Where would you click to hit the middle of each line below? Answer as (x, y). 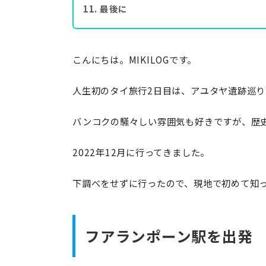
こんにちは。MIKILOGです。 (134, 60)
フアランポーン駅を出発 (169, 236)
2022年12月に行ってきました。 (141, 152)
